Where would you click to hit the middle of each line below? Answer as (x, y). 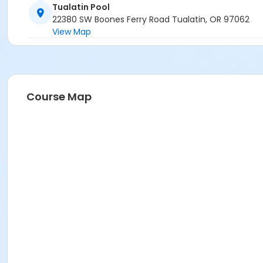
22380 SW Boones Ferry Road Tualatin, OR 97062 (151, 20)
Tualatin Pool (81, 7)
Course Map (59, 97)
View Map (72, 32)
